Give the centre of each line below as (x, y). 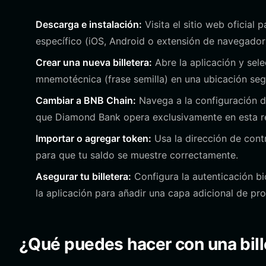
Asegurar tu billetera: (83, 176)
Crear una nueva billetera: (94, 62)
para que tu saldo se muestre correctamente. (137, 155)
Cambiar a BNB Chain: (86, 100)
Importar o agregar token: (94, 138)
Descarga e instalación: (89, 24)
